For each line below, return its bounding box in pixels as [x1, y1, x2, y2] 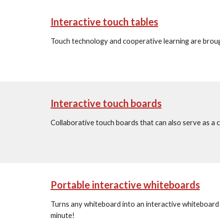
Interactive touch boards [50, 97, 162, 109]
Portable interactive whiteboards [50, 179, 200, 191]
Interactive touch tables [50, 16, 158, 27]
